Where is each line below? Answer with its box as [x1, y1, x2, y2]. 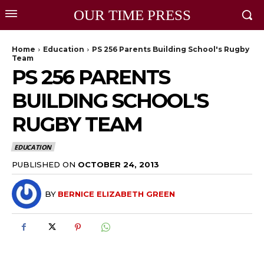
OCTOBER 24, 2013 [78, 159, 159, 169]
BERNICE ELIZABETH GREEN [58, 189, 175, 199]
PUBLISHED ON [12, 159, 75, 169]
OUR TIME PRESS [73, 7, 191, 23]
